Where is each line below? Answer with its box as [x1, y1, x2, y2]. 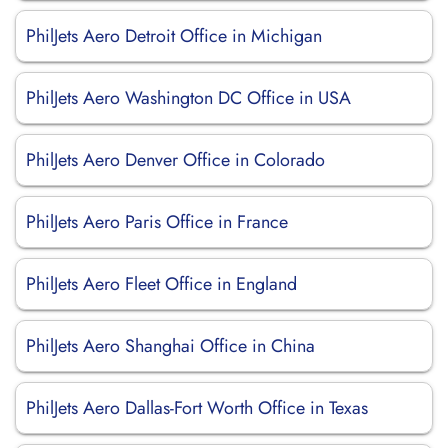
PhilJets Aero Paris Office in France [26, 209, 288, 235]
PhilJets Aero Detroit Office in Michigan [26, 23, 322, 49]
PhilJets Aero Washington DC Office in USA [26, 85, 351, 111]
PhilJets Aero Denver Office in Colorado [26, 147, 325, 173]
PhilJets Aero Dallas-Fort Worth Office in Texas [26, 395, 368, 421]
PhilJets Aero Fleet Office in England [26, 271, 297, 297]
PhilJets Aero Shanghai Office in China [26, 333, 315, 359]
